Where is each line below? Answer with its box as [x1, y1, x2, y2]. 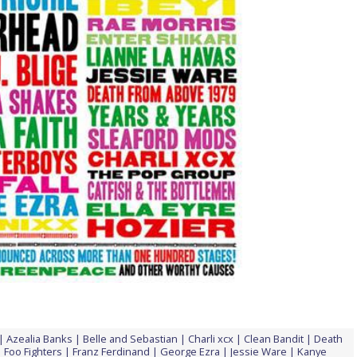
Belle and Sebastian [83, 331, 178, 346]
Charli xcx [188, 331, 233, 346]
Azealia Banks [6, 331, 73, 346]
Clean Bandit [244, 331, 304, 346]
